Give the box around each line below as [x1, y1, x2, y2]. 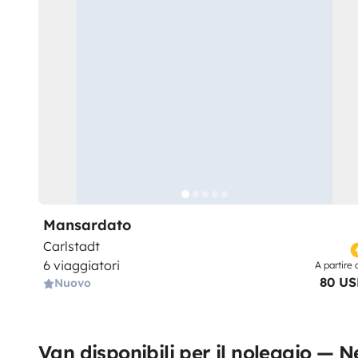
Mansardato [43, 216, 131, 234]
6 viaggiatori [43, 257, 120, 273]
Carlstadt [43, 238, 100, 254]
